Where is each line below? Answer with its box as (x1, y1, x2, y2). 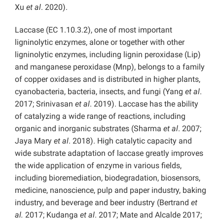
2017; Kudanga (23, 210, 80, 220)
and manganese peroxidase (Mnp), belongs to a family (15, 62, 205, 72)
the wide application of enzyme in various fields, (15, 161, 182, 171)
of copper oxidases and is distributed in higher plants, (15, 74, 200, 84)
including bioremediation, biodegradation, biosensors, (15, 173, 200, 183)
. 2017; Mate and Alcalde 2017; (95, 210, 202, 220)
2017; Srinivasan (15, 99, 75, 109)
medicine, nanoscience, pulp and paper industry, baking (15, 185, 206, 195)
